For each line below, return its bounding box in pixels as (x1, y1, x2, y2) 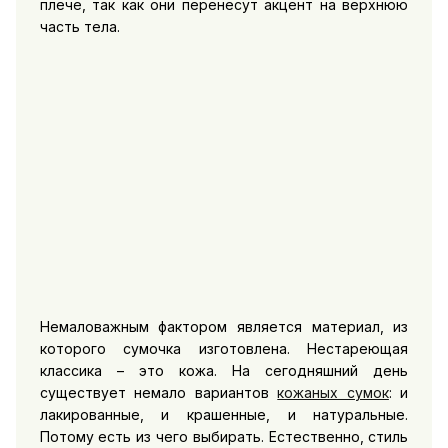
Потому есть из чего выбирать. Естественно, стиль (39, 427, 409, 445)
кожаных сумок (277, 383, 389, 401)
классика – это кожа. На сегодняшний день (39, 361, 409, 379)
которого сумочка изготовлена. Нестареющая (39, 339, 409, 357)
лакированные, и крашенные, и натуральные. (39, 405, 409, 423)
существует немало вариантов (39, 383, 278, 401)
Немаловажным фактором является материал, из (39, 317, 409, 335)
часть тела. (39, 17, 120, 35)
